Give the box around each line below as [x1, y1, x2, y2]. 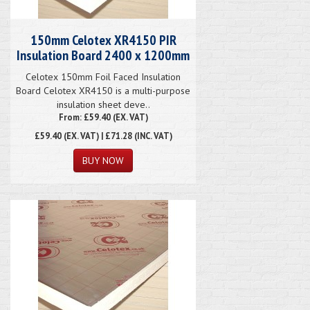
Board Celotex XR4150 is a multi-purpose [16, 84, 190, 97]
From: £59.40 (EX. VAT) [58, 111, 148, 122]
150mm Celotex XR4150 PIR [30, 30, 176, 49]
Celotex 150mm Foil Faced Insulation [26, 70, 181, 83]
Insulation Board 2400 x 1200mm [17, 46, 190, 64]
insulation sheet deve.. [56, 98, 150, 111]
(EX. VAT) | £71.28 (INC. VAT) [61, 129, 172, 141]
